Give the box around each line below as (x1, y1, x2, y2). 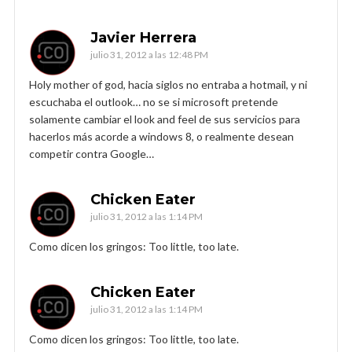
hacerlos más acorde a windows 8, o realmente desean (29, 129, 294, 143)
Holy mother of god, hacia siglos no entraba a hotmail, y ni (29, 77, 307, 91)
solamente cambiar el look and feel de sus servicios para (29, 112, 300, 126)
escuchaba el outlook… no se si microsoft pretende (29, 94, 278, 108)
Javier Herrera (90, 28, 196, 46)
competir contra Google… (29, 146, 154, 160)
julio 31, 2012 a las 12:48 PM (90, 48, 208, 60)
